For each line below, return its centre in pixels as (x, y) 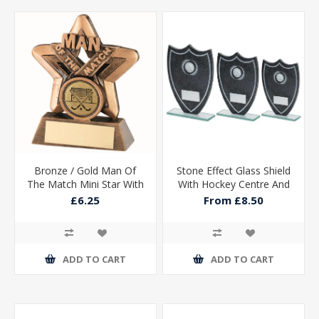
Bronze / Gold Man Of (85, 171)
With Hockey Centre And (234, 184)
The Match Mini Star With (85, 184)
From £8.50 (234, 200)
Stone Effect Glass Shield (234, 171)
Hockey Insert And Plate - (85, 198)
